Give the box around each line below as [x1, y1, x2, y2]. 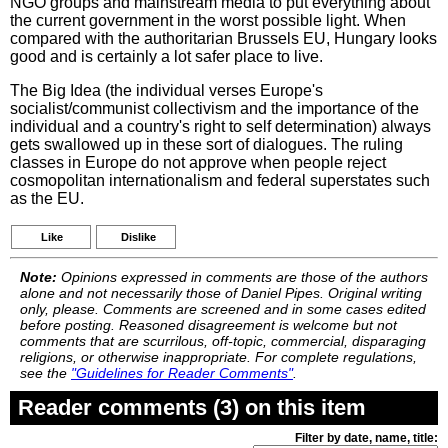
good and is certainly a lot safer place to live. [10, 48, 323, 65]
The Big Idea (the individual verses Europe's [10, 82, 323, 99]
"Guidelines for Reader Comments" [71, 365, 293, 381]
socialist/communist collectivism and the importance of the [10, 100, 419, 117]
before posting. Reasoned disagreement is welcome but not [20, 317, 397, 333]
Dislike [121, 231, 156, 243]
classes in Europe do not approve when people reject [10, 154, 386, 171]
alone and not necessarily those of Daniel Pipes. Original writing [20, 285, 422, 301]
